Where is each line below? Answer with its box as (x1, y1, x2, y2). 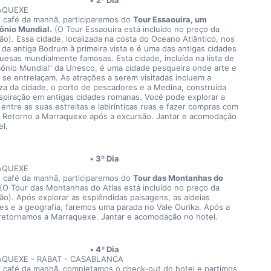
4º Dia (96, 244, 120, 254)
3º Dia (96, 154, 120, 163)
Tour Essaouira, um (132, 15, 207, 24)
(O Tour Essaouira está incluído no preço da (51, 24, 220, 34)
